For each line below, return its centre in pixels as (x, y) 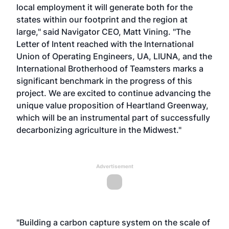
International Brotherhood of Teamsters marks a (110, 68)
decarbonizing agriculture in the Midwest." (99, 130)
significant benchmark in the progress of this (104, 81)
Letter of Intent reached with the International (105, 44)
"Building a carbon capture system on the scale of (113, 222)
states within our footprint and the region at (102, 19)
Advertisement (114, 166)
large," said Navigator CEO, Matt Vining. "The (104, 32)
